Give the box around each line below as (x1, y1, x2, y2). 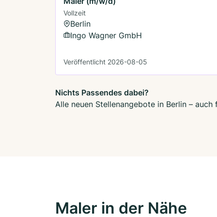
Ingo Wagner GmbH (70, 30, 142, 40)
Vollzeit (63, 8, 86, 17)
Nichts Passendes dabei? (55, 87, 149, 97)
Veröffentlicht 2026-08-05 (63, 57, 147, 66)
